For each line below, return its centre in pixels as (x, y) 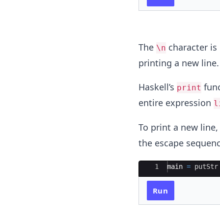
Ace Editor (158, 166)
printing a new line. (179, 63)
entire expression (176, 103)
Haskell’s (157, 87)
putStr (206, 166)
